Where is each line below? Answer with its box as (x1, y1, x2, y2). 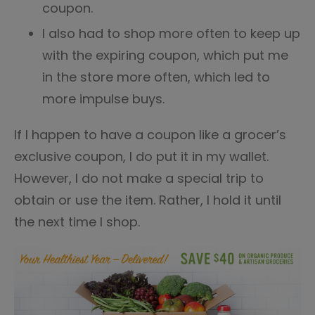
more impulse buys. (42, 90, 165, 108)
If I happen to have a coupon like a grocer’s (14, 126, 286, 143)
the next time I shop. (14, 213, 143, 231)
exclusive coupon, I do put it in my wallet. (14, 148, 269, 165)
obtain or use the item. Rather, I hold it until (14, 191, 281, 209)
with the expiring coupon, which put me (42, 46, 288, 64)
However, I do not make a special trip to (14, 169, 264, 187)
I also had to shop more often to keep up (42, 25, 300, 42)
